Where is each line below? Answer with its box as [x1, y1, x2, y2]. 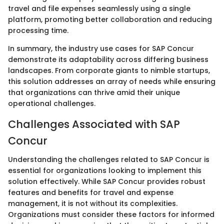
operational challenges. [8, 98, 95, 108]
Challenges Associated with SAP [8, 116, 180, 131]
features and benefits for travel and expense [8, 187, 173, 197]
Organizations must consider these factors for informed [8, 209, 214, 219]
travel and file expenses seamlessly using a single [8, 3, 190, 13]
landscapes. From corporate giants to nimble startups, [8, 65, 210, 75]
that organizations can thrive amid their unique [8, 87, 180, 97]
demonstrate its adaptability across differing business [8, 54, 208, 64]
